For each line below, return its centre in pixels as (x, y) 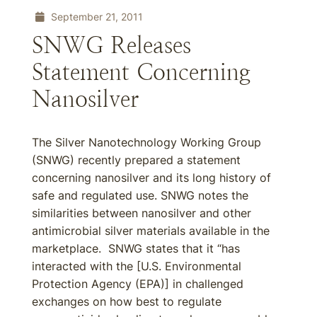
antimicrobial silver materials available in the (151, 231)
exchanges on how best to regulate (127, 301)
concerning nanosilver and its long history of (151, 178)
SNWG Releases (111, 45)
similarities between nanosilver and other (142, 213)
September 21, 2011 (96, 17)
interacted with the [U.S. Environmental (137, 266)
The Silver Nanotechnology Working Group (146, 142)
